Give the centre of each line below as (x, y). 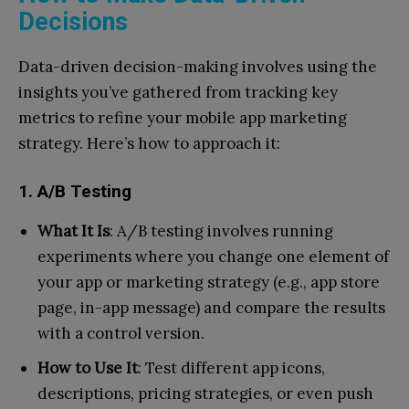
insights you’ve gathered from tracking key (178, 92)
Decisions (73, 21)
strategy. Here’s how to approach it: (149, 143)
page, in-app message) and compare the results (211, 307)
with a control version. (121, 333)
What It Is (73, 231)
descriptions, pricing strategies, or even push (205, 393)
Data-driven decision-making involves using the (198, 66)
